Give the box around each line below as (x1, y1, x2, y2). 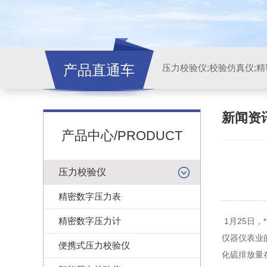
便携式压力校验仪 (58, 240, 130, 250)
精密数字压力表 (58, 191, 121, 201)
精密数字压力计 (58, 216, 121, 226)
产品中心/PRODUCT (61, 128, 182, 143)
